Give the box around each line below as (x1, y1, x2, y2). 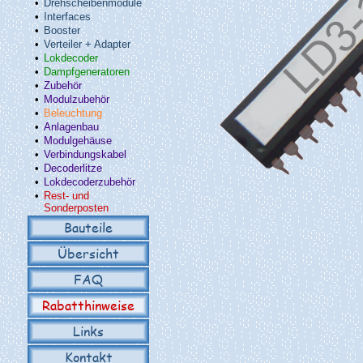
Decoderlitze (44, 162, 102, 174)
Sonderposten (44, 202, 109, 214)
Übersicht (58, 244, 119, 263)
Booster (44, 24, 80, 36)
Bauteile (64, 218, 113, 237)
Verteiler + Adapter (44, 38, 130, 50)
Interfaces (44, 11, 91, 23)
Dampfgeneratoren (44, 66, 130, 78)
